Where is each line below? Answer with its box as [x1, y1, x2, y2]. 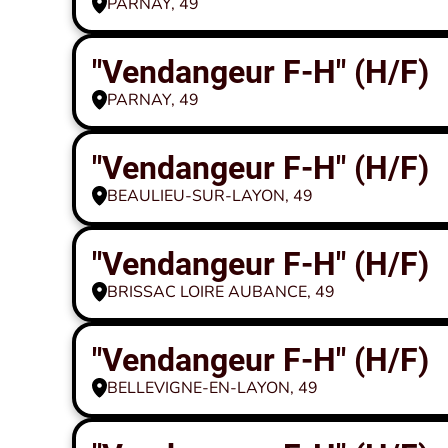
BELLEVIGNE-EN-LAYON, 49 [107, 377, 318, 399]
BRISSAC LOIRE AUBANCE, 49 [107, 281, 335, 303]
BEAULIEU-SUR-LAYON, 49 [107, 185, 313, 207]
